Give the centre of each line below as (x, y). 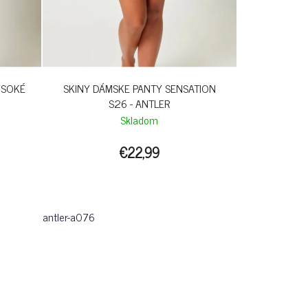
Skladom (140, 120)
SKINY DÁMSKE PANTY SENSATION (139, 88)
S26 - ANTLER (140, 103)
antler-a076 (68, 217)
